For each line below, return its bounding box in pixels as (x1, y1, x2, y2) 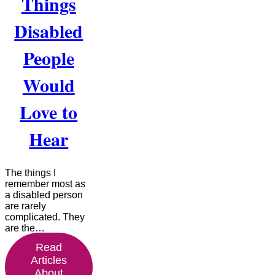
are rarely (5, 201, 46, 212)
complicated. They (5, 212, 85, 223)
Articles (30, 254, 67, 267)
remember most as (5, 179, 85, 190)
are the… (5, 223, 45, 234)
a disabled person (5, 190, 83, 201)
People (23, 44, 74, 72)
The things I (5, 168, 56, 179)
